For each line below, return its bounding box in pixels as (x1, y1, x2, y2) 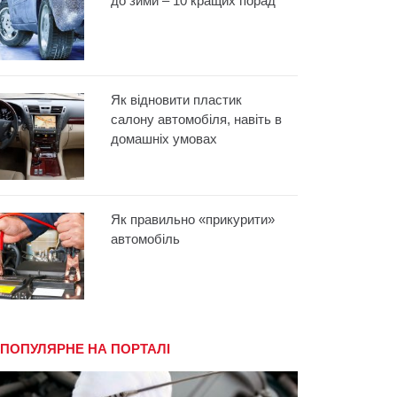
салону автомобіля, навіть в (111, 112, 283, 128)
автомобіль (111, 231, 181, 247)
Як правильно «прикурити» (111, 212, 276, 228)
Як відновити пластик (111, 92, 243, 108)
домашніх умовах (111, 131, 218, 147)
